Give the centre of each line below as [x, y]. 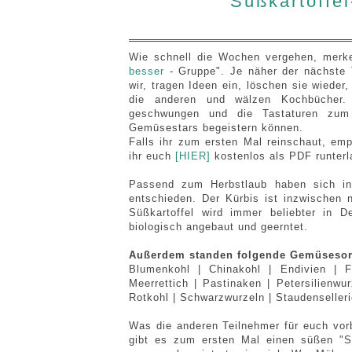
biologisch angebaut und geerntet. [218, 227]
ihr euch [152, 156]
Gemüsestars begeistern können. [216, 128]
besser [147, 71]
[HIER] [193, 156]
